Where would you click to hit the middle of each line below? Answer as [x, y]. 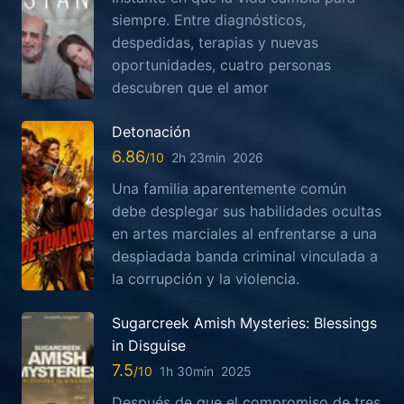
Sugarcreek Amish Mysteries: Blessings [244, 322]
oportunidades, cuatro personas [221, 64]
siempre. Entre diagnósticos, [209, 19]
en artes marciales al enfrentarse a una [244, 233]
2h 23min [198, 157]
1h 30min [187, 372]
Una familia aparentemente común [229, 188]
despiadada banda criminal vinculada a [245, 256]
